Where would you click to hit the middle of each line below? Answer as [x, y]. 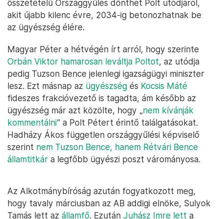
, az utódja [179, 61]
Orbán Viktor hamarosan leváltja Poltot [83, 61]
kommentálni [32, 122]
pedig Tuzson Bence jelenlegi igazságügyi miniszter [106, 74]
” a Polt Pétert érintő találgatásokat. [127, 122]
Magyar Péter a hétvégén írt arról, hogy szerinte [103, 49]
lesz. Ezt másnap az [46, 86]
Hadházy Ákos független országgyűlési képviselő [103, 135]
